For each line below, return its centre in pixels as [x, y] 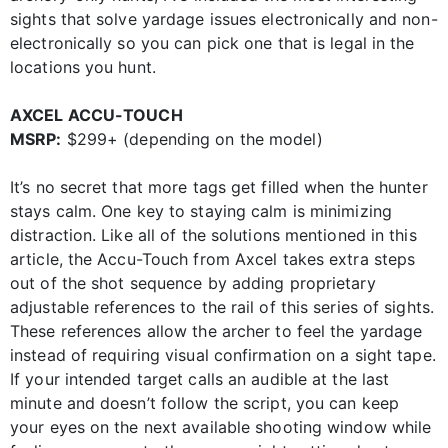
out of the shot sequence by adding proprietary [193, 283]
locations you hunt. [83, 67]
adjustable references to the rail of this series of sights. [222, 307]
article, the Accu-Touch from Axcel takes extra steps [213, 259]
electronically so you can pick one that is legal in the [212, 43]
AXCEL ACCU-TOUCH [96, 115]
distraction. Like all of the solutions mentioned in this [213, 235]
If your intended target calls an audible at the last [200, 379]
